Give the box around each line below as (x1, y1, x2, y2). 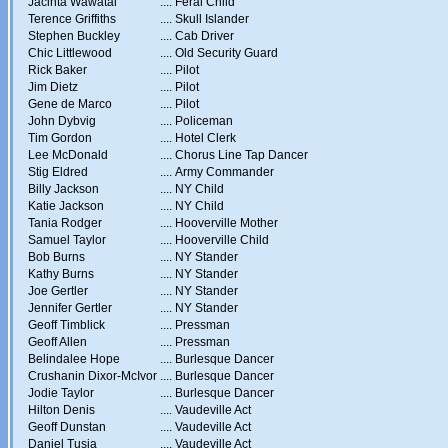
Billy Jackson (28, 182, 99, 196)
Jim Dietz (28, 80, 78, 94)
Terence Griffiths (28, 12, 116, 26)
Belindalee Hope (28, 352, 120, 366)
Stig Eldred (28, 165, 88, 179)
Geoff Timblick (28, 318, 105, 332)
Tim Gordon (28, 131, 92, 145)
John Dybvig (28, 114, 96, 128)
